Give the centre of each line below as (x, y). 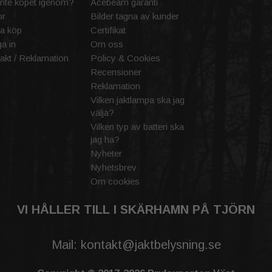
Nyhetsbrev (114, 167)
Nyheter (106, 153)
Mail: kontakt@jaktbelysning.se (136, 244)
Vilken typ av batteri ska (137, 126)
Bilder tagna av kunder (135, 16)
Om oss (107, 44)
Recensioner (116, 72)
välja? (102, 112)
